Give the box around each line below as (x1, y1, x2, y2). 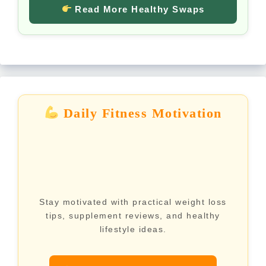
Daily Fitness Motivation (59, 105, 222, 121)
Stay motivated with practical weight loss (39, 197, 227, 207)
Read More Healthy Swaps (71, 4, 205, 14)
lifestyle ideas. (99, 224, 167, 234)
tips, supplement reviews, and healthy (46, 210, 220, 220)
